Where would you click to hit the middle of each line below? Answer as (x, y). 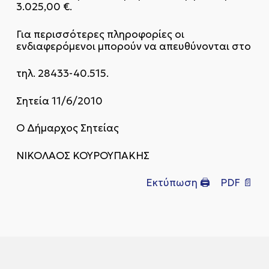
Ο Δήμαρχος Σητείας (67, 128)
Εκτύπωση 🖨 (178, 183)
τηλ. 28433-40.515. (62, 73)
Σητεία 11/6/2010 (59, 101)
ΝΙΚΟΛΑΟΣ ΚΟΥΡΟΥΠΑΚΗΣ (83, 155)
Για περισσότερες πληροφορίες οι (100, 34)
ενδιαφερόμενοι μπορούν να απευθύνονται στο (133, 46)
